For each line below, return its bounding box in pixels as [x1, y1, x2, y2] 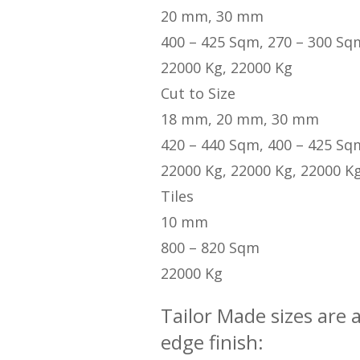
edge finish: [160, 329, 264, 356]
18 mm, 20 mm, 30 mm [160, 109, 319, 129]
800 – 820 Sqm [160, 238, 260, 258]
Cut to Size [160, 84, 235, 104]
